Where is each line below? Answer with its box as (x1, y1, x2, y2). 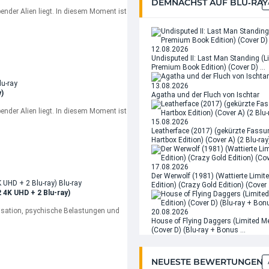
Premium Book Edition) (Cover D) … (151, 63, 265, 71)
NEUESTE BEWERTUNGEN (151, 256, 263, 267)
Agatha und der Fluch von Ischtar (151, 91, 259, 99)
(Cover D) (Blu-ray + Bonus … (151, 226, 246, 234)
